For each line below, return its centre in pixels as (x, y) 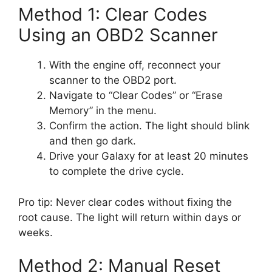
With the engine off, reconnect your (135, 65)
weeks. (36, 232)
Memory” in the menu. (103, 111)
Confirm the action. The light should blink (149, 126)
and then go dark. (93, 141)
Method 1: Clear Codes (113, 15)
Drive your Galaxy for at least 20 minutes (149, 156)
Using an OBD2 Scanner (118, 35)
